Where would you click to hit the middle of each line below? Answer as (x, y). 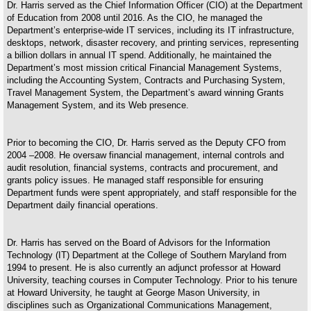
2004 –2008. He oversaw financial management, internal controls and (145, 155)
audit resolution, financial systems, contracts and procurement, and (142, 167)
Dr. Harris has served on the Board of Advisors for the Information (138, 242)
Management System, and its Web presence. (98, 105)
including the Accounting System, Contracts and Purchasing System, (146, 80)
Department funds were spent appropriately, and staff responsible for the (152, 192)
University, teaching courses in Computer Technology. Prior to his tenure (152, 280)
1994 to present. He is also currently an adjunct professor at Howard (144, 267)
